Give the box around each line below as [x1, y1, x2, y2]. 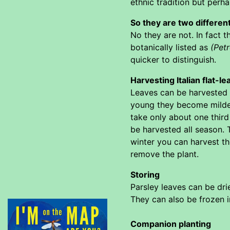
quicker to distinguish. [130, 54, 216, 65]
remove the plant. [130, 148, 199, 159]
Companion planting [130, 218, 211, 229]
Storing [130, 169, 160, 180]
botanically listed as [130, 42, 210, 52]
